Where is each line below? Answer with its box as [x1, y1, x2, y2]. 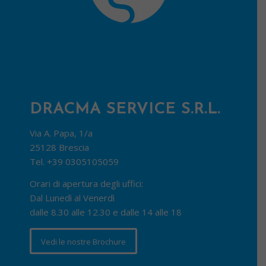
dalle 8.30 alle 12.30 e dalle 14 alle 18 [30, 205, 182, 218]
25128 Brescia [30, 141, 89, 153]
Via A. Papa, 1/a [30, 126, 93, 139]
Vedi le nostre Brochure [41, 236, 126, 248]
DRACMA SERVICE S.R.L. [30, 102, 220, 118]
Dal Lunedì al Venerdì [30, 191, 115, 204]
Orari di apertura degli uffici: [30, 177, 143, 189]
